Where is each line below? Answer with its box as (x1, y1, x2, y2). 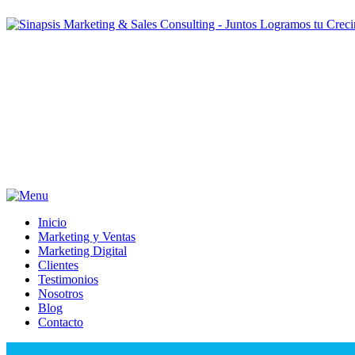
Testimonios (38, 272, 98, 286)
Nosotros (38, 286, 83, 300)
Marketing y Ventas (38, 229, 136, 243)
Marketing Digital (38, 243, 127, 258)
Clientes (38, 258, 78, 272)
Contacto (38, 315, 83, 329)
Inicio (38, 215, 67, 229)
